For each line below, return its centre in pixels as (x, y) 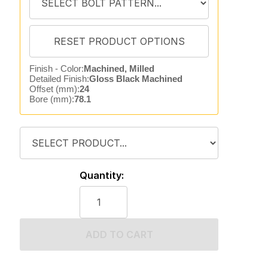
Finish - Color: (56, 68)
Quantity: (101, 175)
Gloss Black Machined (135, 79)
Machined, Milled (119, 68)
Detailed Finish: (59, 79)
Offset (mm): (54, 89)
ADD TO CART (119, 234)
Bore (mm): (51, 99)
